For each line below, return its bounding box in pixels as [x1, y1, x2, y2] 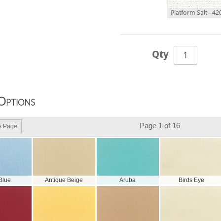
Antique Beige [45, 177, 83, 184]
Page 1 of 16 [139, 121, 180, 130]
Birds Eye [178, 177, 204, 184]
